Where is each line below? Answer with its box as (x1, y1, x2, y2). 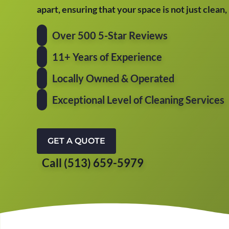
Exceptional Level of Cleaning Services (52, 94, 224, 106)
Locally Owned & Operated (52, 72, 174, 84)
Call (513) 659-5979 (42, 156, 144, 170)
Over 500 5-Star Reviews (52, 29, 168, 41)
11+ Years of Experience (52, 51, 162, 63)
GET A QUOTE (48, 136, 105, 146)
